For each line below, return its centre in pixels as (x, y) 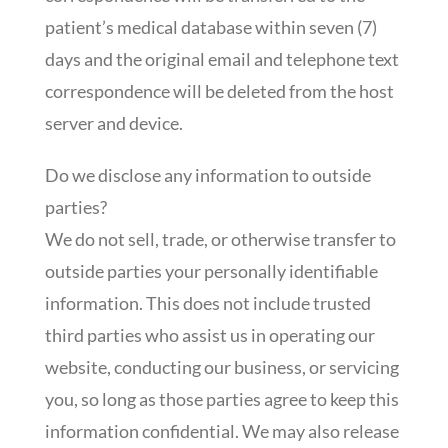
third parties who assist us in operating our (209, 334)
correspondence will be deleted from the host (219, 90)
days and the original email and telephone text (221, 58)
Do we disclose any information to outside (207, 174)
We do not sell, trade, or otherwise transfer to (220, 238)
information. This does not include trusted (207, 302)
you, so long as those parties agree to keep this (221, 398)
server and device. (113, 122)
